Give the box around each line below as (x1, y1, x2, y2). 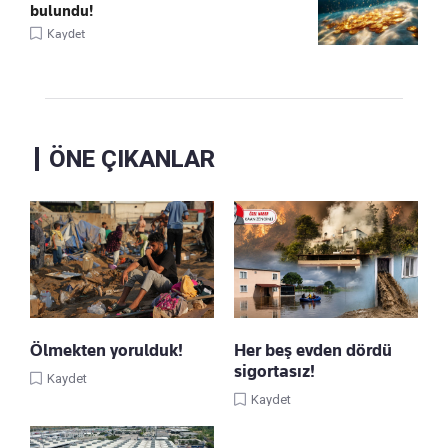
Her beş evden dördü (234, 340, 392, 361)
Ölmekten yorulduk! (30, 340, 183, 361)
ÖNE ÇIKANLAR (49, 145, 215, 174)
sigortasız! (234, 361, 315, 382)
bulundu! (30, 2, 93, 21)
